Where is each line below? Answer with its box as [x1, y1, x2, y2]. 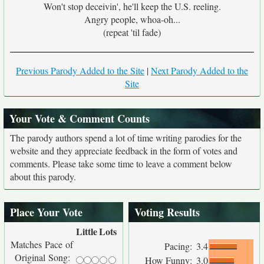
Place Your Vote [10, 204, 82, 220]
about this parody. [10, 170, 76, 183]
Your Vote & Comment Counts [9, 111, 150, 126]
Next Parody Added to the [151, 64, 248, 77]
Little [76, 225, 97, 238]
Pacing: [164, 240, 195, 252]
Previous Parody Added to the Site [16, 64, 144, 77]
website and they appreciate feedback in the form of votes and [10, 144, 237, 157]
